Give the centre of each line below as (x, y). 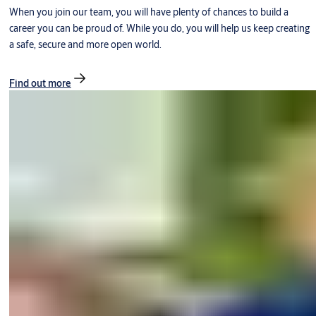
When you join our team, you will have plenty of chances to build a (148, 12)
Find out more (40, 84)
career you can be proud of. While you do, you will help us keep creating (159, 29)
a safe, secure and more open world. (85, 45)
